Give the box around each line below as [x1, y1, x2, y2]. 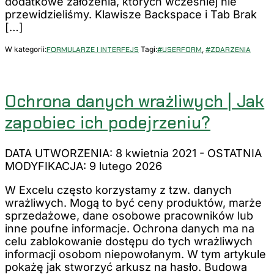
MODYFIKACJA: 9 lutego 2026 [5, 160, 162, 173]
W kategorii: [5, 45, 46, 54]
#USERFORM [157, 45, 202, 55]
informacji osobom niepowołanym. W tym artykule [5, 248, 266, 261]
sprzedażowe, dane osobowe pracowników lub [5, 209, 253, 223]
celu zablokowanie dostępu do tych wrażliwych [5, 235, 253, 248]
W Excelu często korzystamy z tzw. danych [5, 183, 232, 197]
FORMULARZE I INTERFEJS [46, 45, 139, 55]
